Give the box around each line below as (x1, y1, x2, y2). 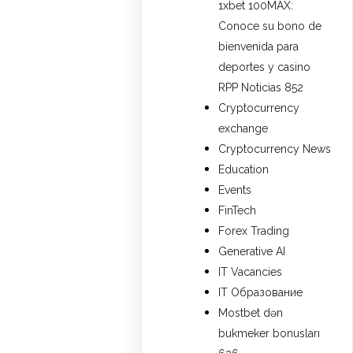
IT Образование (218, 285, 303, 299)
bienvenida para (218, 39, 299, 53)
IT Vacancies (218, 265, 283, 278)
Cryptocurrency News (218, 142, 332, 155)
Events (218, 183, 252, 196)
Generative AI (218, 244, 286, 258)
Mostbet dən (218, 306, 284, 319)
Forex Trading (218, 224, 290, 237)
